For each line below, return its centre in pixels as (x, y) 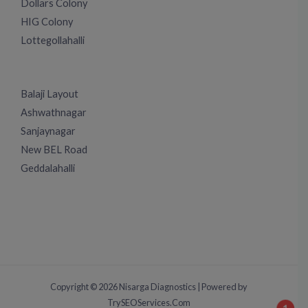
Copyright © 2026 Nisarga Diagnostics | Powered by (149, 286)
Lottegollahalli (53, 40)
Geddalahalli (48, 168)
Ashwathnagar (54, 112)
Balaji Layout (49, 93)
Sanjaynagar (48, 131)
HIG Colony (47, 22)
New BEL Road (54, 149)
